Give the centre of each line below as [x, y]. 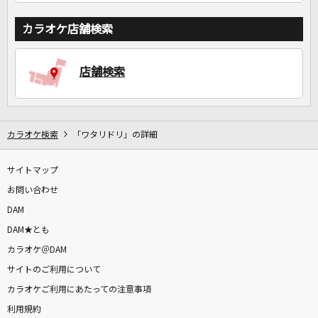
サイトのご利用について [54, 270]
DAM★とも [28, 230]
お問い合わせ [33, 191]
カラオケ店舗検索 [67, 29]
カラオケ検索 [33, 135]
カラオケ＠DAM [37, 250]
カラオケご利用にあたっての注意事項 [79, 290]
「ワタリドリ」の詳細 [115, 135]
